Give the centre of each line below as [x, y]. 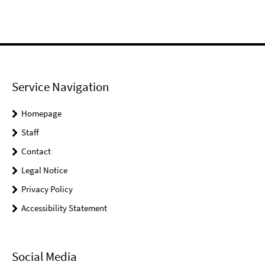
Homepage [41, 113]
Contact [36, 151]
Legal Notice [44, 170]
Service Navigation [60, 86]
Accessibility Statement [64, 208]
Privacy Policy [47, 189]
